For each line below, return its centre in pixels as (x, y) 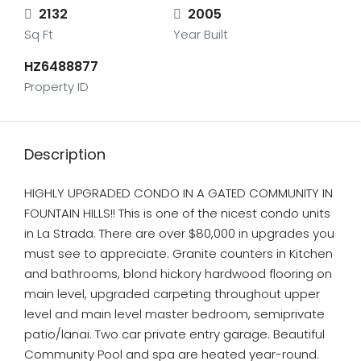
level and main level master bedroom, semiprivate (174, 314)
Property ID (56, 87)
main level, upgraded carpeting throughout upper (172, 294)
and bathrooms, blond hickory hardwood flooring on (178, 274)
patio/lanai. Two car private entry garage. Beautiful (174, 334)
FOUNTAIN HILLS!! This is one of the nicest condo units (177, 213)
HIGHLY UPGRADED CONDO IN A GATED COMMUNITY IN (178, 193)
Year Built (200, 34)
